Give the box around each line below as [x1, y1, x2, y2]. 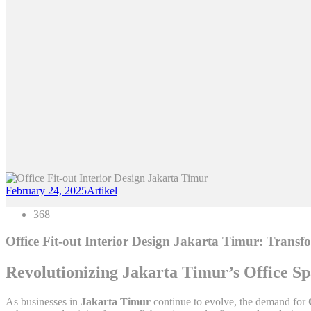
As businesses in [6, 295, 81, 308]
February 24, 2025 [6, 185, 87, 197]
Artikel [87, 185, 117, 197]
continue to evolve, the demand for [151, 295, 308, 308]
